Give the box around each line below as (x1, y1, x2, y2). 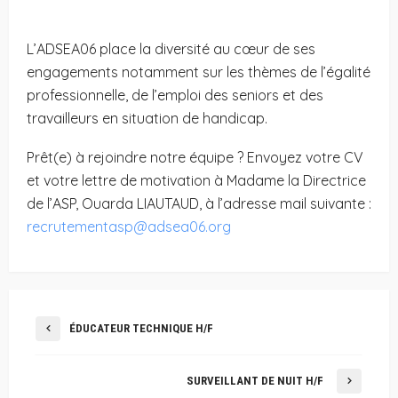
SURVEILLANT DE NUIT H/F (187, 374, 323, 387)
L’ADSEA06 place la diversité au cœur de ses (27, 40, 315, 58)
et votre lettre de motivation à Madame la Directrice (27, 171, 366, 189)
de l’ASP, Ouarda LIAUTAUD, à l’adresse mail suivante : (27, 195, 371, 212)
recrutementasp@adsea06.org (27, 218, 231, 235)
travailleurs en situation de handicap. (27, 109, 267, 127)
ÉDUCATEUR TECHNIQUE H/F (69, 322, 213, 335)
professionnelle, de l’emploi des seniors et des (27, 86, 323, 104)
